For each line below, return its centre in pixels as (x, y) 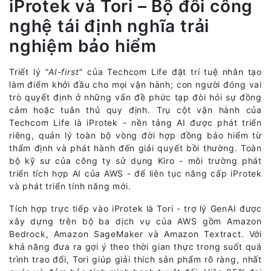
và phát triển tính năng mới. (70, 186)
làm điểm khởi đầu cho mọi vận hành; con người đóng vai (135, 85)
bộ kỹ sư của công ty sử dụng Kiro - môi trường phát (135, 161)
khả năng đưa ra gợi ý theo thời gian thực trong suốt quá (135, 247)
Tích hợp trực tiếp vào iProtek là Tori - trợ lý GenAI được (135, 209)
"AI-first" (64, 72)
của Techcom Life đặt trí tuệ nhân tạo (172, 72)
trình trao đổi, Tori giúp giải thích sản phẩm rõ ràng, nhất (135, 260)
